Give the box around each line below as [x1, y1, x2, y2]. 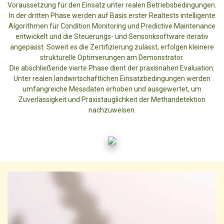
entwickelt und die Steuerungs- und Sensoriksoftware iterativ [15, 32, 208, 40]
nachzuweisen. [88, 105, 136, 114]
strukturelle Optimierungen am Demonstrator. [40, 53, 184, 61]
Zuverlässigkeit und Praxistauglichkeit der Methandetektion [18, 95, 205, 103]
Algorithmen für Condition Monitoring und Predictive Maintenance [8, 21, 215, 30]
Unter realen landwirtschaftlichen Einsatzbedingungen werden [13, 74, 210, 82]
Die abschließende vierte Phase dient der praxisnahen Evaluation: [9, 63, 214, 72]
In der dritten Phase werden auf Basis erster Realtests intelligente [8, 11, 215, 19]
